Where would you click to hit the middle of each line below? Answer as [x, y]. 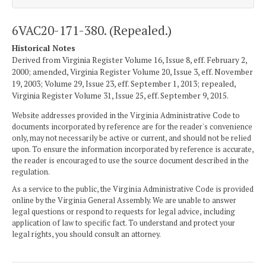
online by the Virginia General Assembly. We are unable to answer [124, 200]
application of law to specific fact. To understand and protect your [123, 223]
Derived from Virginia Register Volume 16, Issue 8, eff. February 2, [129, 60]
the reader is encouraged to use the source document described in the [130, 160]
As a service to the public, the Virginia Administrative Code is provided [133, 189]
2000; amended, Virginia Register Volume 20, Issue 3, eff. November [132, 72]
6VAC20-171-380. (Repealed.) [92, 30]
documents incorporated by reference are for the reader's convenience [132, 126]
